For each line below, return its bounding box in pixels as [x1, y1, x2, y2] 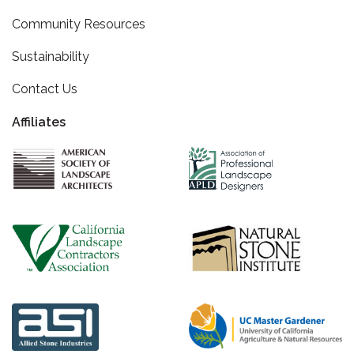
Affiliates [12, 115, 66, 130]
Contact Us [12, 81, 77, 96]
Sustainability [12, 49, 89, 64]
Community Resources [12, 17, 145, 32]
